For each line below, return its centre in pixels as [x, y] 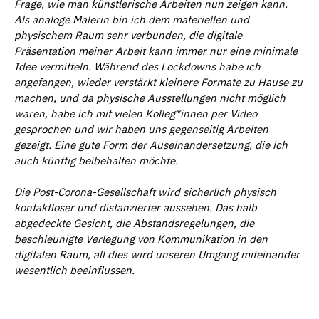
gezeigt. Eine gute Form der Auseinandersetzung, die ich [151, 145]
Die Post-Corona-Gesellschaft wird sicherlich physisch [145, 192]
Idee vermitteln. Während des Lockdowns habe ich [137, 66]
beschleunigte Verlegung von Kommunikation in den [141, 239]
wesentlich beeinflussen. [74, 271]
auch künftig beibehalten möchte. [96, 160]
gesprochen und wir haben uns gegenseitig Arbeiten [141, 129]
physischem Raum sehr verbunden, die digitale [128, 35]
